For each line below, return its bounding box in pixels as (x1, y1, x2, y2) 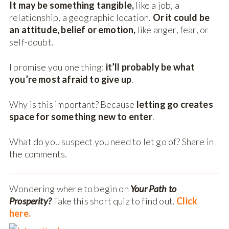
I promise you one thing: (9, 61, 106, 73)
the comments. (9, 148, 67, 159)
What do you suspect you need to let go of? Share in (9, 135, 214, 147)
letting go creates (136, 98, 213, 110)
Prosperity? (9, 195, 54, 207)
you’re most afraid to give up (9, 73, 132, 85)
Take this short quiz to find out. (53, 195, 175, 207)
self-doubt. (9, 36, 54, 48)
